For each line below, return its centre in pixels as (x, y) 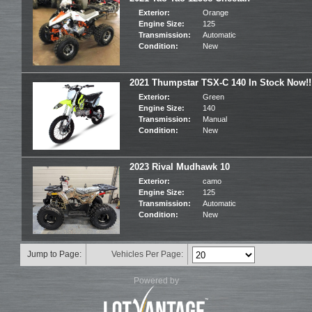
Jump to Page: (54, 254)
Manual (215, 119)
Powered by (156, 281)
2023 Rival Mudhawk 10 (180, 167)
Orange (216, 13)
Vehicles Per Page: (147, 254)
